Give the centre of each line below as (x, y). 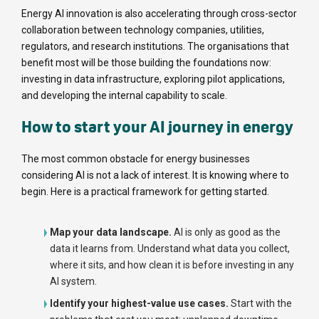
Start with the (261, 304)
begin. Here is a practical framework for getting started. (145, 192)
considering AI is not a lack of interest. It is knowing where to (155, 176)
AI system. (73, 282)
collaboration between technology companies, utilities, (143, 30)
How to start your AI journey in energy (157, 127)
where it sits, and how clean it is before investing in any (172, 265)
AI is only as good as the (227, 232)
